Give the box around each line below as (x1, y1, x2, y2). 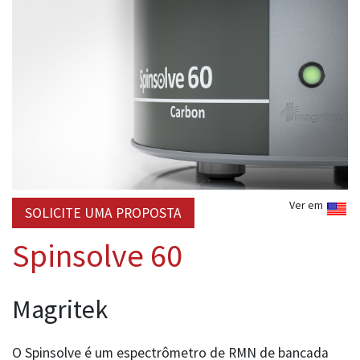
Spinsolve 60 (12, 235, 182, 276)
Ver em (289, 198, 325, 213)
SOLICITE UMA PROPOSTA (25, 204, 182, 223)
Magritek (12, 293, 108, 326)
